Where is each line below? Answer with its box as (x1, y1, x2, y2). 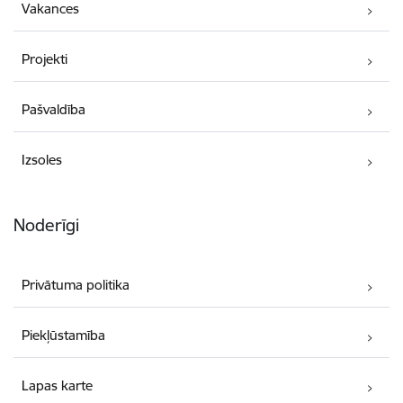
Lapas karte (22, 376, 94, 394)
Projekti (22, 49, 68, 67)
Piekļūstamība (22, 326, 106, 344)
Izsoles (22, 150, 63, 168)
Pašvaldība (22, 100, 86, 118)
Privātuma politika (22, 275, 130, 293)
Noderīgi (13, 213, 79, 236)
